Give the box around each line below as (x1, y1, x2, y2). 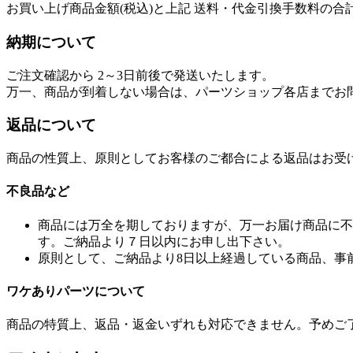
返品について (6, 117, 96, 134)
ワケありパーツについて (6, 284, 145, 298)
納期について (6, 33, 96, 50)
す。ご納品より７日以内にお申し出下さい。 (38, 234, 290, 248)
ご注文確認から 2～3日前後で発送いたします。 (6, 68, 274, 82)
